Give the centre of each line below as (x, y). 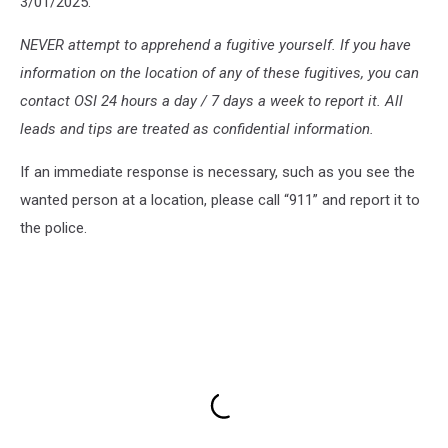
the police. (53, 227)
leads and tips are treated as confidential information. (197, 128)
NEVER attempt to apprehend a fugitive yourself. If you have (215, 44)
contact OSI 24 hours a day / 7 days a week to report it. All (211, 100)
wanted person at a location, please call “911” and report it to (220, 199)
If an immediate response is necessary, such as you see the (217, 171)
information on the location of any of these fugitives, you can (219, 72)
